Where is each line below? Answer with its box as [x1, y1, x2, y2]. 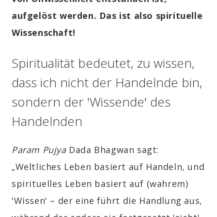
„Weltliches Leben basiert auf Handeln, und [12, 160, 205, 172]
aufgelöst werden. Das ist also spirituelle [12, 10, 203, 22]
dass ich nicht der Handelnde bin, [12, 74, 202, 92]
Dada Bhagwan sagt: [66, 143, 159, 155]
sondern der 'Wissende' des [12, 93, 170, 111]
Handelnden [12, 112, 82, 130]
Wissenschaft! [12, 27, 76, 39]
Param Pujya [12, 143, 66, 155]
